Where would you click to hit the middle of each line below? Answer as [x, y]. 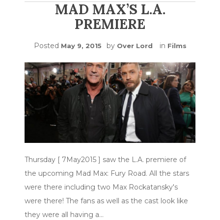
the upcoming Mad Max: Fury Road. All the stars [107, 173]
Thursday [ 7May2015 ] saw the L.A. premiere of [105, 159]
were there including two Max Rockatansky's [101, 187]
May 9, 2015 [81, 45]
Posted [47, 45]
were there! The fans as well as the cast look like [106, 201]
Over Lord [135, 45]
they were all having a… [64, 214]
